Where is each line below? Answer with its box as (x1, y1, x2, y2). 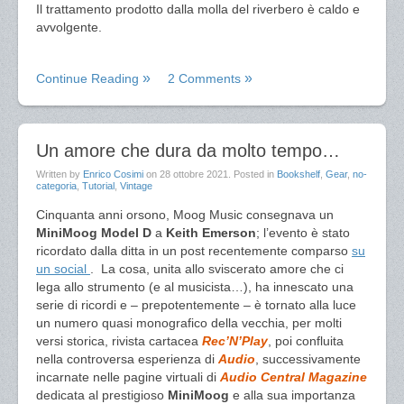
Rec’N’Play (202, 334, 268, 348)
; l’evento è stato (256, 225, 350, 240)
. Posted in (228, 169, 277, 179)
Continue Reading (36, 71, 139, 86)
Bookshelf (277, 169, 320, 179)
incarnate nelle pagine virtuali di (36, 370, 220, 384)
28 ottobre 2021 (160, 169, 228, 179)
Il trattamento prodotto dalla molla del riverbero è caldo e (36, 2, 360, 16)
